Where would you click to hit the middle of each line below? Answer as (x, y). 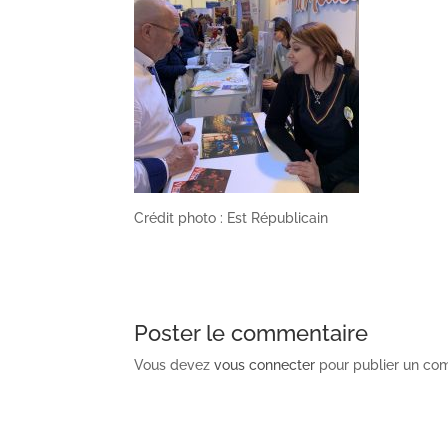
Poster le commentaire (251, 332)
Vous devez (174, 364)
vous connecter (265, 364)
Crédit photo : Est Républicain (231, 217)
